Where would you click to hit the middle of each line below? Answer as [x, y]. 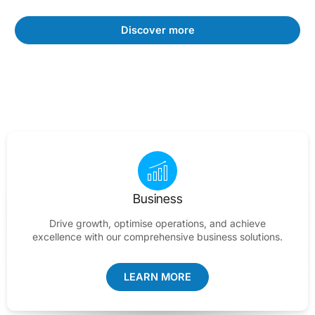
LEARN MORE [157, 277]
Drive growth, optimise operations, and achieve [157, 223]
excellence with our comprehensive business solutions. [157, 237]
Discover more [157, 31]
